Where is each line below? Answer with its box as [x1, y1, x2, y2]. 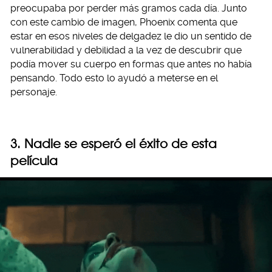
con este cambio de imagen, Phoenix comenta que [10, 16, 237, 28]
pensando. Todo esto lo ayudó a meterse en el [10, 72, 218, 84]
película [10, 152, 58, 168]
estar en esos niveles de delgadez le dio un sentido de [10, 30, 251, 42]
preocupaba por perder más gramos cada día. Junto [10, 2, 247, 14]
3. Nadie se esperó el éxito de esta [10, 135, 217, 151]
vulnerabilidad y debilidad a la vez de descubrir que [10, 44, 242, 56]
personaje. [10, 86, 57, 98]
